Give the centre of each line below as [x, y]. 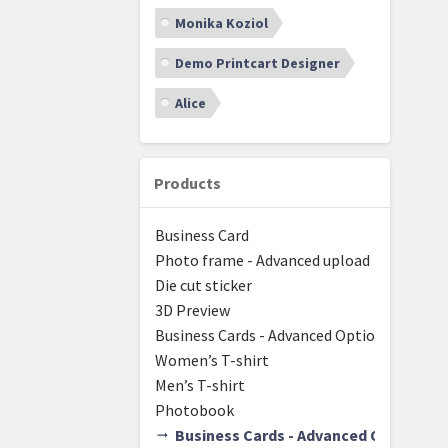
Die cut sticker [204, 285]
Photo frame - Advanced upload [263, 260]
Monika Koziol [222, 23]
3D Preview [193, 310]
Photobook [195, 410]
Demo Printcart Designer [258, 63]
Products [188, 183]
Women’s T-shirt [212, 360]
